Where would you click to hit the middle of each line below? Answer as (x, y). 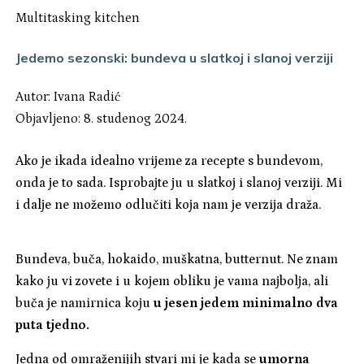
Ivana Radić (87, 97)
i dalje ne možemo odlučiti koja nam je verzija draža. (169, 205)
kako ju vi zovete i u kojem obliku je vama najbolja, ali (172, 282)
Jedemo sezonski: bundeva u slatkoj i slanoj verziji (175, 58)
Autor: (35, 97)
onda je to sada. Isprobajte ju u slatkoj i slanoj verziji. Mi (179, 183)
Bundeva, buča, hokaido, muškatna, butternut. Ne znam (177, 260)
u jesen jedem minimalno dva (246, 303)
